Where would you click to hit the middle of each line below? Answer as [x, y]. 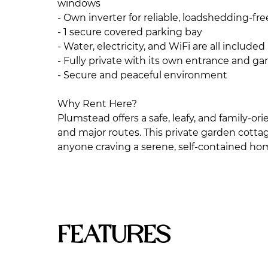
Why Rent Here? [97, 104]
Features [114, 237]
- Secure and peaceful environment [142, 75]
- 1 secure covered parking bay [130, 32]
